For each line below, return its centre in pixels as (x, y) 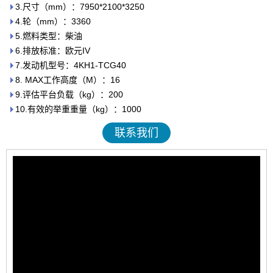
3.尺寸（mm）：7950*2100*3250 (80, 7)
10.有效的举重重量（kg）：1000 (78, 109)
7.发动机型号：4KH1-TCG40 (71, 66)
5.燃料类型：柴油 (49, 36)
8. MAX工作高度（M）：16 (68, 80)
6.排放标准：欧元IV (53, 51)
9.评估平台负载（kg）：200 (69, 95)
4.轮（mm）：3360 (53, 22)
